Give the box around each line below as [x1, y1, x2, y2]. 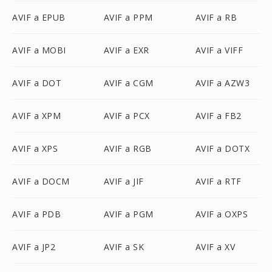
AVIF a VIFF [195, 44, 243, 56]
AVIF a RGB [103, 143, 152, 154]
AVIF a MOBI [12, 44, 66, 56]
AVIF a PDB [12, 208, 61, 220]
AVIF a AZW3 [195, 77, 250, 89]
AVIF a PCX [103, 110, 150, 121]
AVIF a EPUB [12, 12, 66, 23]
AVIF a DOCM [12, 175, 70, 187]
